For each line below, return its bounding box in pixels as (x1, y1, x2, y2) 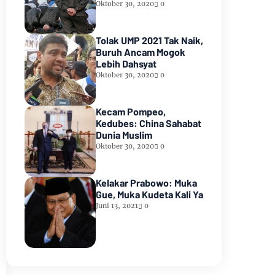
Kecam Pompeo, (96, 106, 166, 118)
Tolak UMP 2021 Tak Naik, (96, 34, 203, 47)
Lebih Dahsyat (96, 58, 157, 70)
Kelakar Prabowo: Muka (96, 177, 197, 189)
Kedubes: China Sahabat (96, 117, 201, 130)
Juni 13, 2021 (96, 201, 138, 211)
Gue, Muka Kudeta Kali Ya (96, 188, 203, 201)
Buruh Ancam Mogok (96, 46, 185, 58)
